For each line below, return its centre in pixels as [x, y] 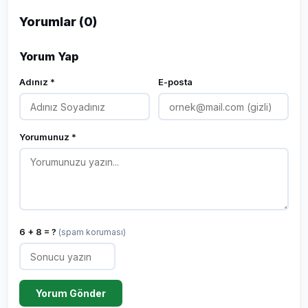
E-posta [175, 82]
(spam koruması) [92, 232]
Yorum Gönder [71, 293]
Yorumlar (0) [58, 22]
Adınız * [37, 82]
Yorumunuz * [48, 137]
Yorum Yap [49, 56]
